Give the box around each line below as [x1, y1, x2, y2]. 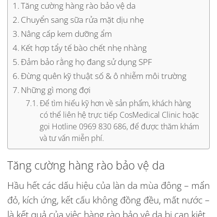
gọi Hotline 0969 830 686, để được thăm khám [40, 121, 200, 132]
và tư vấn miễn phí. [40, 132, 105, 143]
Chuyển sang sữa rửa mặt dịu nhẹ [21, 13, 144, 25]
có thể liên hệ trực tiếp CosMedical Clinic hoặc [40, 109, 200, 120]
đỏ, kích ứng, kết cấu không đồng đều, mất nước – [7, 193, 210, 206]
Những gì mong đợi [21, 83, 91, 95]
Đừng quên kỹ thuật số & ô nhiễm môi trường [21, 69, 187, 81]
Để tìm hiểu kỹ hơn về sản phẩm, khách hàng [40, 97, 191, 108]
